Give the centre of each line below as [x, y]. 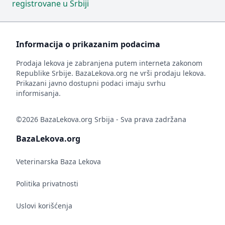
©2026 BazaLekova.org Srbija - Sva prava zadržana [101, 119]
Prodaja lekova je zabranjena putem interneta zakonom [109, 63]
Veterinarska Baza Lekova [59, 161]
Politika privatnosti [47, 184]
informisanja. [38, 93]
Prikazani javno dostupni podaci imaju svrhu [91, 83]
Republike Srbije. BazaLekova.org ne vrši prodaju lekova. [111, 73]
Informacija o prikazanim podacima [88, 44]
